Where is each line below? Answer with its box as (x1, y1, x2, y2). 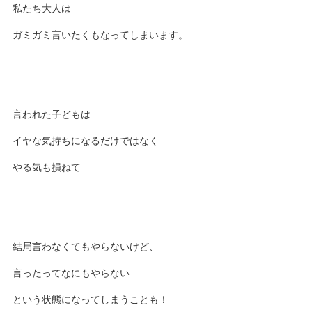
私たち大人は (13, 3, 72, 14)
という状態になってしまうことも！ (13, 294, 169, 305)
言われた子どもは (13, 109, 91, 120)
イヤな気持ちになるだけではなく (13, 135, 159, 146)
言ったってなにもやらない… (13, 267, 140, 279)
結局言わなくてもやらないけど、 (13, 241, 159, 252)
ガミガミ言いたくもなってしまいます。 (13, 29, 189, 40)
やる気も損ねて (13, 162, 81, 173)
